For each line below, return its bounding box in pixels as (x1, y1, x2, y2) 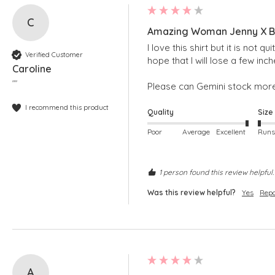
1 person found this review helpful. (159, 167, 274, 177)
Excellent (215, 126, 246, 136)
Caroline (12, 63, 52, 76)
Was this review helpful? (147, 187, 236, 197)
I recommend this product (25, 103, 109, 112)
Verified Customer (25, 50, 83, 59)
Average (182, 126, 211, 136)
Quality (147, 107, 174, 117)
